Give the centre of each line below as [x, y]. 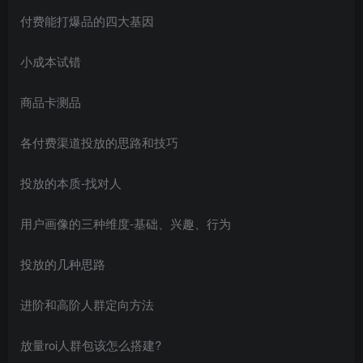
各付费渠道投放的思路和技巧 [99, 142]
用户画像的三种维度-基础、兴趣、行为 [126, 223]
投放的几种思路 [63, 263]
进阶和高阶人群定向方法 [87, 304]
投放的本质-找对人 [71, 182]
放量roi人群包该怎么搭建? [91, 344]
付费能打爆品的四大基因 [87, 20]
